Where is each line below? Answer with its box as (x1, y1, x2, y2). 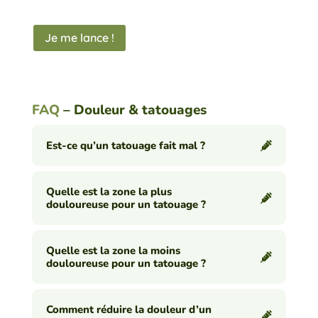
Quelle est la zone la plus (45, 185, 172, 199)
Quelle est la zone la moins (45, 243, 180, 258)
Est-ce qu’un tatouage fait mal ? (45, 138, 205, 153)
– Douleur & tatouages (59, 101, 207, 120)
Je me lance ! (44, 31, 114, 45)
